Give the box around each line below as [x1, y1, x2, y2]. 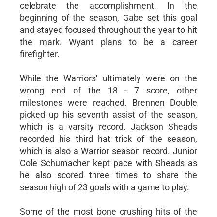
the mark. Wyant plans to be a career [19, 36, 198, 47]
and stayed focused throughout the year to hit [19, 24, 198, 35]
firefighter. [19, 48, 60, 59]
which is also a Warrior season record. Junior [19, 145, 198, 156]
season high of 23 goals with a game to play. [19, 182, 189, 192]
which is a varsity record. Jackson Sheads [19, 121, 198, 132]
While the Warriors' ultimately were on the [19, 73, 198, 83]
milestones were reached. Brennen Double [19, 97, 198, 108]
